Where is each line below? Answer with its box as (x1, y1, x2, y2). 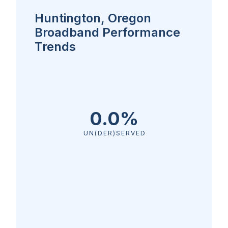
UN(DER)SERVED (83, 129, 145, 137)
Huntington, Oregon (35, 11, 151, 25)
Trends (35, 39, 76, 54)
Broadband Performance (35, 25, 180, 40)
